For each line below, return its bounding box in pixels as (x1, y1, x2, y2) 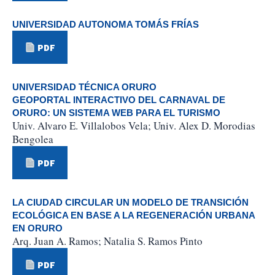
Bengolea (12, 132, 53, 147)
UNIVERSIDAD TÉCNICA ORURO (12, 82, 157, 93)
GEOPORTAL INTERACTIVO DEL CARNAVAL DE (12, 95, 225, 106)
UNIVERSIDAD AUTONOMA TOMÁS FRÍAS (12, 19, 199, 30)
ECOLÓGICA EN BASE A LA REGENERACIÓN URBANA (12, 210, 255, 221)
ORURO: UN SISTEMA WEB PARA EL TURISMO (12, 107, 220, 118)
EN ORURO (12, 223, 63, 234)
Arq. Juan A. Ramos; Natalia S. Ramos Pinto (12, 234, 203, 249)
